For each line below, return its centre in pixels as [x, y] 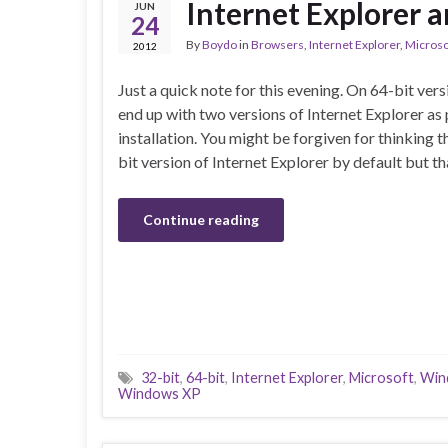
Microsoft [381, 378]
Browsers [277, 45]
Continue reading [201, 220]
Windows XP [159, 394]
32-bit [160, 378]
